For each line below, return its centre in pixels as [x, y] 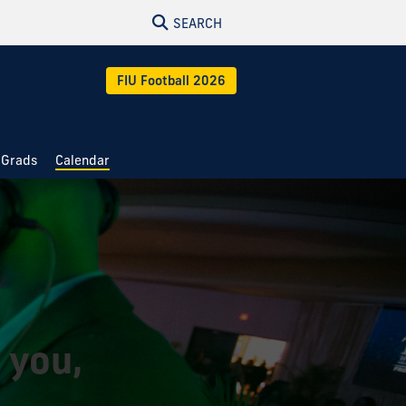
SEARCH [198, 24]
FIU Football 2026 [171, 81]
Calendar [83, 160]
